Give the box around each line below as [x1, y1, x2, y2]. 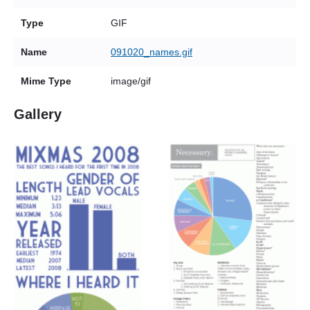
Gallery [14, 107, 62, 122]
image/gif [111, 75, 151, 87]
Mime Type [21, 75, 71, 87]
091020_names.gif [111, 46, 192, 58]
